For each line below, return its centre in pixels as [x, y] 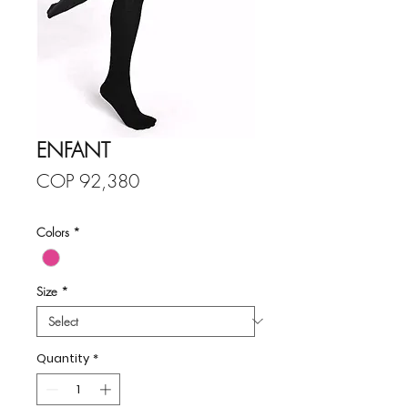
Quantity [63, 358]
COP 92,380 [88, 180]
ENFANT [73, 150]
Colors [53, 232]
